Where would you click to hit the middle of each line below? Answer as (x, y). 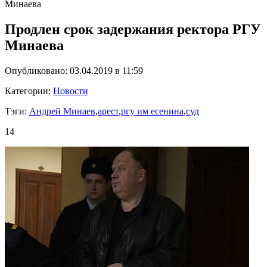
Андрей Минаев (62, 111)
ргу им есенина (152, 111)
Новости (71, 91)
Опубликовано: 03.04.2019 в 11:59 (74, 71)
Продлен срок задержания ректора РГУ (133, 30)
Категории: (29, 91)
